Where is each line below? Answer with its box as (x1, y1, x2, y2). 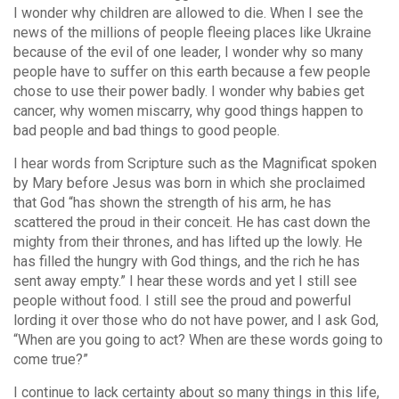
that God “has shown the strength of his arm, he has (13, 194, 331, 212)
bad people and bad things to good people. (13, 122, 280, 140)
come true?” (13, 351, 88, 369)
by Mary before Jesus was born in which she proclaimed (13, 175, 365, 192)
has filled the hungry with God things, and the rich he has (13, 253, 360, 271)
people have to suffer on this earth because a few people (13, 63, 370, 81)
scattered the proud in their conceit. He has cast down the (13, 214, 370, 232)
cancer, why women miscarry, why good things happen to (13, 102, 363, 120)
